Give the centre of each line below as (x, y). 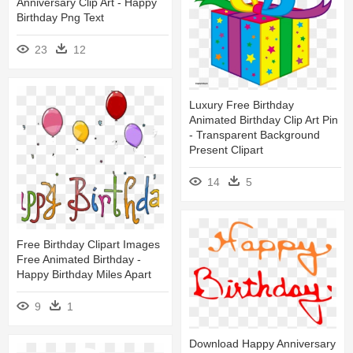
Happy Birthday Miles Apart (84, 275)
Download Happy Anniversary (262, 343)
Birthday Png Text (60, 17)
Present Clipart (226, 150)
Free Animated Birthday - (79, 260)
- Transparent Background (255, 135)
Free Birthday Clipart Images (88, 245)
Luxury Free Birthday (242, 105)
